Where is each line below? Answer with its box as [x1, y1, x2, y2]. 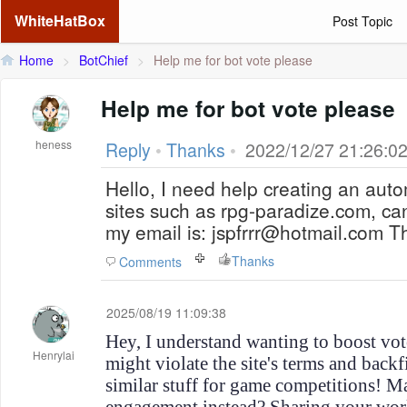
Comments [119, 253, 182, 271]
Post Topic [333, 12, 392, 30]
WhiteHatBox [15, 10, 105, 31]
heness [35, 136, 72, 152]
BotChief [79, 51, 128, 69]
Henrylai [33, 347, 74, 362]
